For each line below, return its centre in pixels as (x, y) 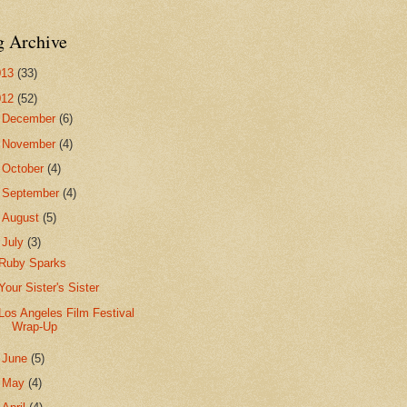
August (23, 218)
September (33, 193)
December (31, 119)
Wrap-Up (35, 326)
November (31, 144)
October (25, 168)
